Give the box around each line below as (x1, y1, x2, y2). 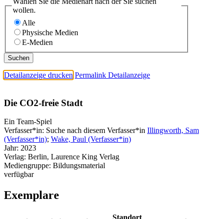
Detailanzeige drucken (4, 70, 73, 79)
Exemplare (4, 189, 59, 202)
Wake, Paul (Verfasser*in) (51, 135, 131, 144)
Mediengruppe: (4, 161, 53, 170)
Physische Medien (22, 28, 78, 37)
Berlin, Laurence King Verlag (28, 153, 119, 161)
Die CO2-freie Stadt (4, 97, 83, 108)
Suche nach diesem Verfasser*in (46, 126, 145, 135)
